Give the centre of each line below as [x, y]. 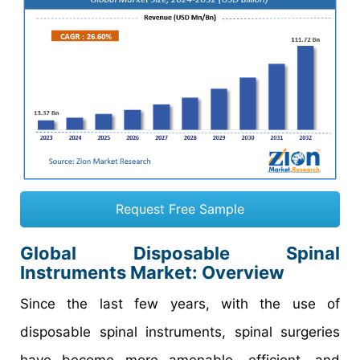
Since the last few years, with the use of [180, 304]
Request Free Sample [180, 209]
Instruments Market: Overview [152, 273]
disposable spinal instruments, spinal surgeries [180, 332]
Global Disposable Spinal [180, 254]
